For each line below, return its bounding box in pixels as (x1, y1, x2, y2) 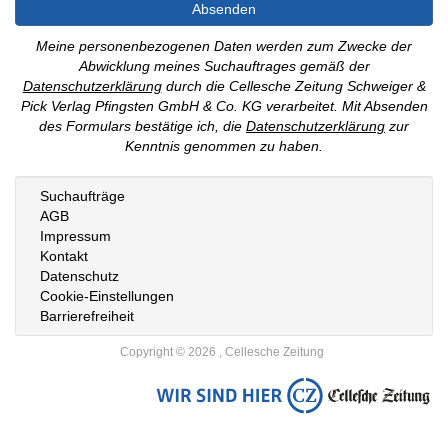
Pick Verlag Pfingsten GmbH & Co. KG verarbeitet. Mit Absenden (20, 98, 428, 114)
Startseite (102, 392, 162, 408)
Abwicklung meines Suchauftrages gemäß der (78, 58, 370, 74)
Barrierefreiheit (40, 308, 134, 324)
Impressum (40, 228, 111, 244)
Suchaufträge (40, 188, 125, 204)
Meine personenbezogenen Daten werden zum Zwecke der (36, 38, 412, 54)
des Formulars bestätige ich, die (39, 118, 246, 134)
